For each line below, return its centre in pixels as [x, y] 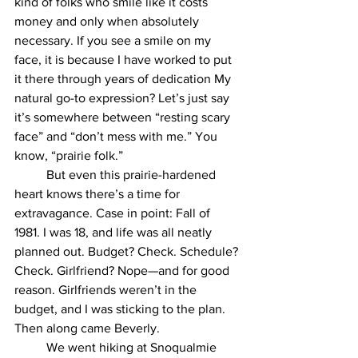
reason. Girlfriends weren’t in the [107, 290]
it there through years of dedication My [124, 79]
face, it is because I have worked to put [125, 60]
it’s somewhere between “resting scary [124, 117]
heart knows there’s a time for [99, 194]
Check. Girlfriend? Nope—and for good [123, 271]
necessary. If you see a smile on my [114, 41]
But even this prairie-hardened [30, 175]
